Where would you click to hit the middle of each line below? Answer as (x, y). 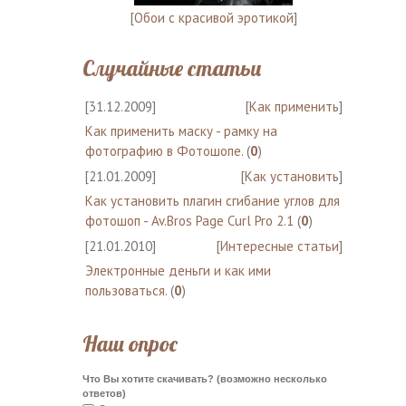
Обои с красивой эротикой (213, 17)
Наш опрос (130, 343)
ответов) (104, 393)
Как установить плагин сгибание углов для (212, 200)
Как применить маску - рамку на (181, 130)
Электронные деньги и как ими (178, 270)
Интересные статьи (279, 246)
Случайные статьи (172, 68)
